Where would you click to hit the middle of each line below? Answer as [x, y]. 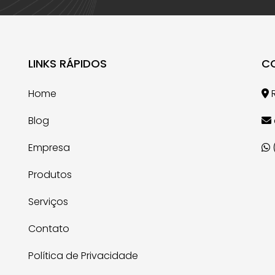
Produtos [50, 174]
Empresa [49, 147]
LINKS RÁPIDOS [68, 63]
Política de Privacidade [83, 255]
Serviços [48, 201]
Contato [49, 228]
